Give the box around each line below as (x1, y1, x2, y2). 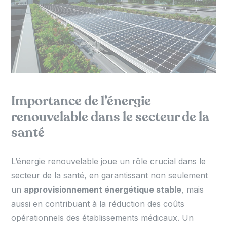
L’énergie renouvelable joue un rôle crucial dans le (11, 156, 206, 167)
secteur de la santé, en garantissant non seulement (11, 170, 208, 181)
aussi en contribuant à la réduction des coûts (11, 199, 185, 209)
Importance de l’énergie (11, 95, 152, 108)
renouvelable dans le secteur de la (11, 110, 210, 124)
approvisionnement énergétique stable (24, 184, 182, 195)
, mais (181, 184, 204, 195)
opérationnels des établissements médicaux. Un (11, 213, 194, 223)
